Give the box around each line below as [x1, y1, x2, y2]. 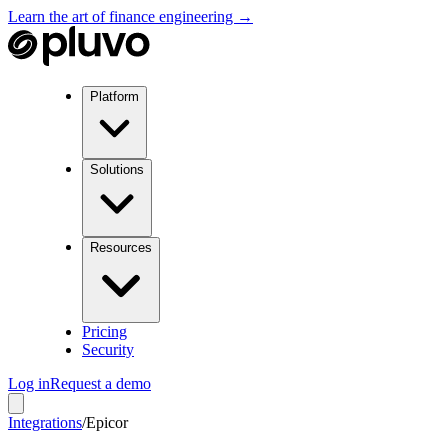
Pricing [82, 323, 127, 340]
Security [82, 341, 134, 358]
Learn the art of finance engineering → [8, 8, 253, 25]
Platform [90, 89, 139, 104]
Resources [90, 240, 152, 255]
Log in [8, 375, 50, 392]
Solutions [90, 162, 144, 177]
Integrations [8, 414, 82, 431]
